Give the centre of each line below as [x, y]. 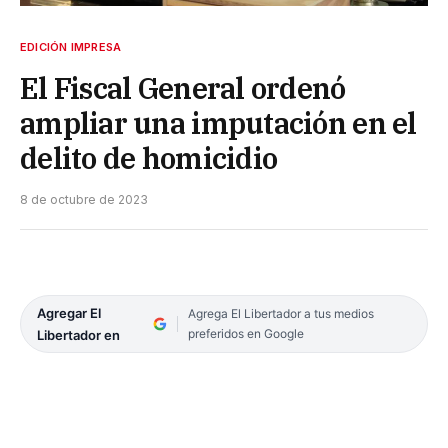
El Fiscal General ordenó [183, 87]
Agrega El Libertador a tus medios [280, 313]
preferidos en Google [245, 333]
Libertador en [78, 334]
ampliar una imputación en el [218, 122]
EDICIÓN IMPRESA [71, 46]
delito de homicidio [149, 157]
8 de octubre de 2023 [84, 199]
